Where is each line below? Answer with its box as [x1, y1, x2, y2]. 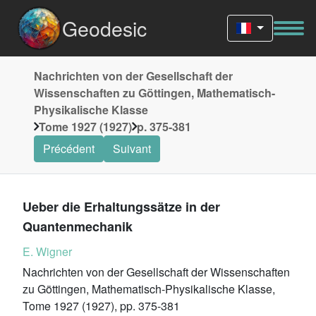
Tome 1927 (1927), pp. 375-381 [23, 298, 180, 314]
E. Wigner [23, 243, 72, 260]
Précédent [43, 140, 95, 157]
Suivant [113, 140, 151, 157]
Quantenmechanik [23, 217, 133, 236]
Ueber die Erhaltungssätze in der [23, 197, 220, 216]
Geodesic [62, 13, 147, 42]
